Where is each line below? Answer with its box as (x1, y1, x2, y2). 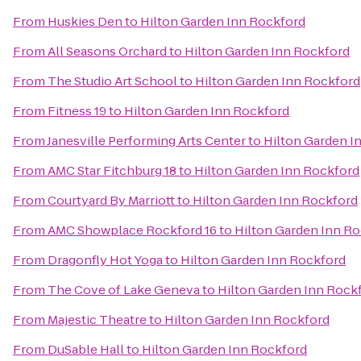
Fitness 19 (48, 102, 106, 119)
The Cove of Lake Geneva (48, 281, 200, 298)
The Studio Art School (48, 73, 177, 89)
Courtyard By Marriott (48, 192, 175, 209)
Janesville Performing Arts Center (47, 132, 246, 149)
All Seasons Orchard (48, 43, 167, 60)
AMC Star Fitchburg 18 (48, 162, 176, 179)
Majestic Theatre (48, 311, 147, 328)
